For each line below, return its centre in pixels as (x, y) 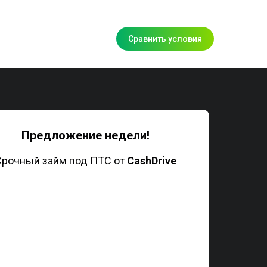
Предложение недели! (85, 135)
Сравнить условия (165, 38)
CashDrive (151, 161)
